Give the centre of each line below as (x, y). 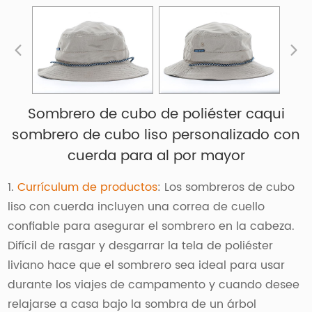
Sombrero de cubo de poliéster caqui (156, 114)
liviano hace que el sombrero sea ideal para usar (147, 265)
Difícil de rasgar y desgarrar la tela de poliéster (141, 245)
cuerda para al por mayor (156, 156)
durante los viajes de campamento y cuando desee (154, 284)
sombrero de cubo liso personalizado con (156, 135)
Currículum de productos (88, 187)
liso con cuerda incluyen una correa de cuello (136, 206)
